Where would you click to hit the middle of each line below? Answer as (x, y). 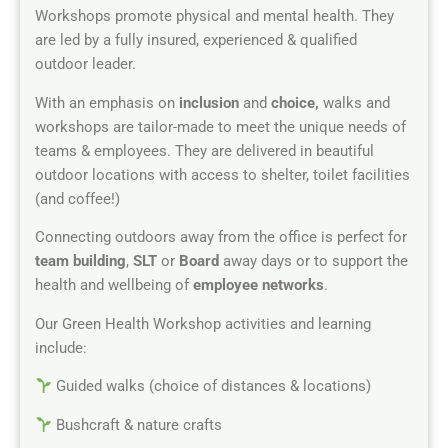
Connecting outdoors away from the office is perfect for (221, 237)
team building (80, 261)
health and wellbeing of (114, 285)
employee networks (258, 285)
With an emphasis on (107, 102)
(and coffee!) (77, 198)
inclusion (209, 102)
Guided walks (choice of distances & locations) (211, 386)
